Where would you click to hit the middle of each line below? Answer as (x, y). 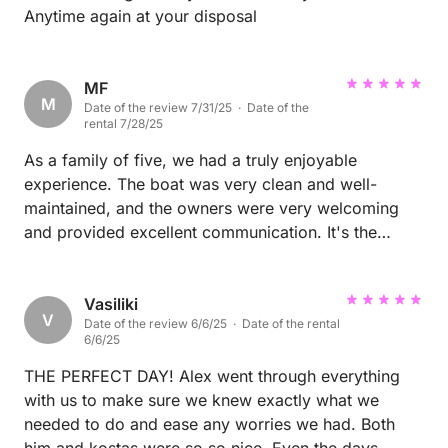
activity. (53, 280)
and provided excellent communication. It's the (200, 232)
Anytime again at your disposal (140, 16)
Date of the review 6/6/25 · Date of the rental (212, 324)
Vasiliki (111, 304)
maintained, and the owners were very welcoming (211, 208)
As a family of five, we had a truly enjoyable (190, 160)
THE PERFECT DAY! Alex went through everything (212, 376)
